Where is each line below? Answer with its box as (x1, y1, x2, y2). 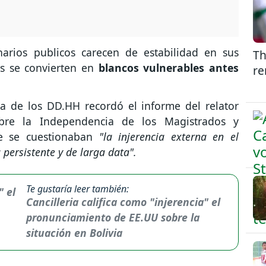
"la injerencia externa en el (99, 129, 239, 144)
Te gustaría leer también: (26, 182, 129, 196)
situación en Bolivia (26, 226, 122, 240)
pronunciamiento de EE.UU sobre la (26, 210, 199, 225)
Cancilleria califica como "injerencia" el (26, 195, 220, 210)
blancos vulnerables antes (98, 60, 239, 75)
